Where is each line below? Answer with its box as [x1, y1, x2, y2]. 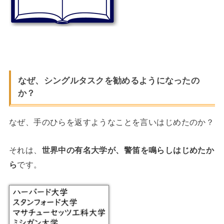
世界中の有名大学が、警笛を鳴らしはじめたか [41, 145, 214, 154]
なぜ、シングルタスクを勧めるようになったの [17, 75, 200, 86]
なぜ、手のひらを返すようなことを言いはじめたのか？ [8, 117, 214, 127]
